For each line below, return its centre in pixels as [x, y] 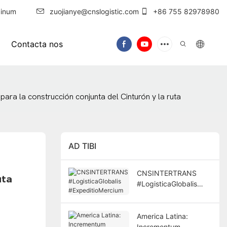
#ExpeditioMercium [168, 194]
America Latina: [162, 216]
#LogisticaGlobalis [167, 183]
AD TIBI [82, 146]
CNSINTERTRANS [166, 173]
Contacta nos [37, 44]
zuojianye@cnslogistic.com [94, 11]
